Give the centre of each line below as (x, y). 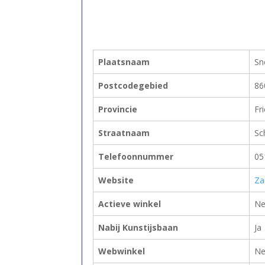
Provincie (118, 109)
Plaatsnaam (124, 62)
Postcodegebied (133, 85)
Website (116, 180)
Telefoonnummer (136, 156)
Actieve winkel (130, 203)
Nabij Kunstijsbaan (138, 227)
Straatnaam (124, 132)
